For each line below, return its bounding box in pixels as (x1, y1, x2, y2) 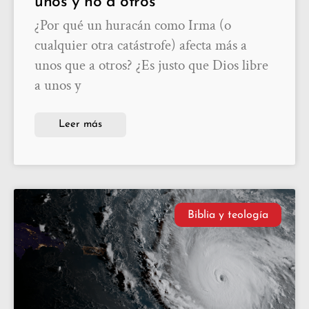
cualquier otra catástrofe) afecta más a (34, 36, 247, 55)
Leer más (59, 119, 102, 130)
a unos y (34, 76, 81, 95)
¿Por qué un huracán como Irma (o (34, 16, 231, 35)
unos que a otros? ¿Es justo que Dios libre (34, 56, 268, 75)
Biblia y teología (187, 209, 268, 221)
